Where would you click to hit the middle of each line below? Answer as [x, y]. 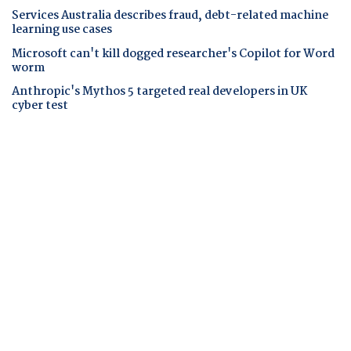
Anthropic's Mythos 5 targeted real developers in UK [159, 91]
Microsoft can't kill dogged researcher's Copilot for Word [173, 54]
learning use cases [62, 30]
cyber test [40, 105]
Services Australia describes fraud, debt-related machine [170, 16]
